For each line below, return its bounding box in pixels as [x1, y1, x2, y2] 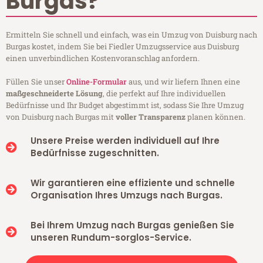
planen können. [186, 112, 245, 123]
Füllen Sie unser [6, 76, 66, 87]
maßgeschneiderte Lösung [6, 88, 103, 99]
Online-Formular [66, 76, 127, 87]
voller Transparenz [116, 112, 186, 123]
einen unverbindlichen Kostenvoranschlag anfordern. [6, 53, 200, 64]
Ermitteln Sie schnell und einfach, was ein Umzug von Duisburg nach [6, 29, 257, 41]
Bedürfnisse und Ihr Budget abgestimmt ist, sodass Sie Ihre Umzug [6, 100, 244, 111]
